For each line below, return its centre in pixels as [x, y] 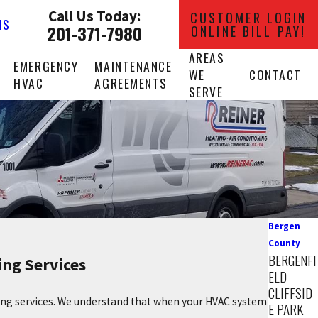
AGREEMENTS [131, 83]
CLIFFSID [291, 292]
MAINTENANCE [133, 66]
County [285, 243]
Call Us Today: [95, 16]
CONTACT [275, 75]
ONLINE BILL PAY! [249, 31]
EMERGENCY [46, 66]
